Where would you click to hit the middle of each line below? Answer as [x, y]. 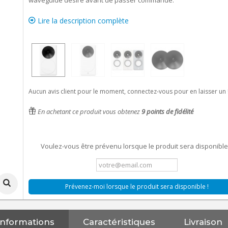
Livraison [203, 222]
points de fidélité [169, 111]
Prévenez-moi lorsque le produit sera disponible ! [137, 187]
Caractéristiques [119, 222]
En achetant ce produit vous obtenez [89, 111]
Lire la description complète [82, 21]
